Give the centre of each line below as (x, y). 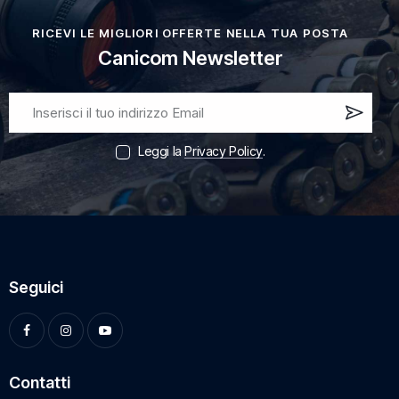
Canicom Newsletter (191, 58)
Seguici (36, 288)
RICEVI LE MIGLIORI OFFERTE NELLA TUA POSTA (191, 33)
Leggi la (162, 151)
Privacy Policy (224, 151)
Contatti (40, 383)
